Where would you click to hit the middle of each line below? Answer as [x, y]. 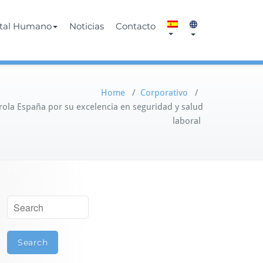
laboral [188, 121]
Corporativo [164, 93]
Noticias [87, 26]
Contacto [136, 26]
